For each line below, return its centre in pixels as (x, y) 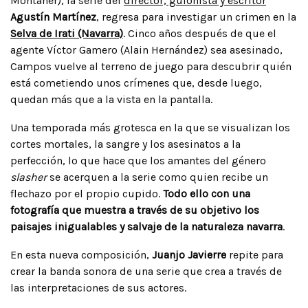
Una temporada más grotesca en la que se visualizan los (150, 127)
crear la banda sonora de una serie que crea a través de (146, 271)
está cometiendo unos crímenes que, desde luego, (136, 82)
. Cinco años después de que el (200, 33)
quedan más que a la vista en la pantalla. (111, 99)
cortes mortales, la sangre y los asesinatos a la (125, 144)
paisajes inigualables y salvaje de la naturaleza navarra (146, 226)
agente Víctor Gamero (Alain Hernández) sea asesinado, (146, 49)
